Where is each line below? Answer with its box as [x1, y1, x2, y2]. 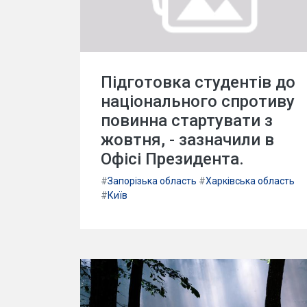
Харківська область [206, 175, 295, 186]
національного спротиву [101, 92, 295, 111]
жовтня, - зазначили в [101, 130, 274, 149]
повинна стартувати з [101, 111, 273, 130]
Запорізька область [108, 175, 197, 186]
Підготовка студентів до [101, 73, 295, 92]
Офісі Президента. [101, 149, 244, 169]
